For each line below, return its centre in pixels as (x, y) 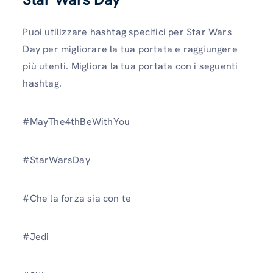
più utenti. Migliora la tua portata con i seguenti (130, 66)
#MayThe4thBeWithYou (76, 121)
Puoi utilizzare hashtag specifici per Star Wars (127, 32)
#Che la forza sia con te (77, 199)
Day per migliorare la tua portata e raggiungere (130, 49)
